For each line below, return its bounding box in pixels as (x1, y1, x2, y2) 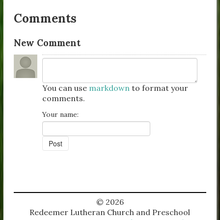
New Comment (14, 36, 81, 49)
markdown (89, 83, 130, 93)
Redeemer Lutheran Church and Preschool (29, 207, 191, 218)
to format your (130, 83, 189, 93)
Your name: (42, 110, 79, 119)
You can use (42, 83, 89, 93)
